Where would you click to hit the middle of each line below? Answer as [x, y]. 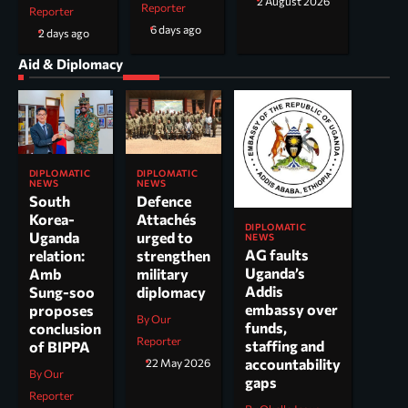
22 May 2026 [178, 363]
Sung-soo [62, 291]
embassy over [291, 310]
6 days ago [176, 30]
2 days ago [64, 34]
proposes [61, 310]
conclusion [65, 328]
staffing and [285, 346]
